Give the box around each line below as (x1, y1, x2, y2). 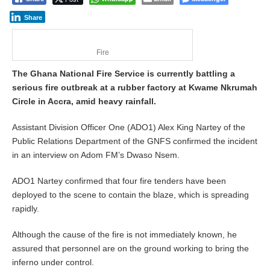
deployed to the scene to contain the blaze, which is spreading (12, 190, 249, 199)
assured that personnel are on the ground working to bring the (12, 243, 249, 253)
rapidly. (12, 204, 39, 213)
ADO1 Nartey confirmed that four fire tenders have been (12, 176, 226, 186)
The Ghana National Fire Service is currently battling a (12, 69, 235, 78)
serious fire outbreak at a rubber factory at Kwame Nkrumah (12, 83, 257, 92)
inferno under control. (12, 257, 94, 267)
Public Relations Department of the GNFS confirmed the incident (12, 136, 257, 146)
